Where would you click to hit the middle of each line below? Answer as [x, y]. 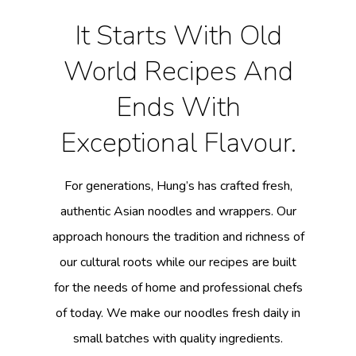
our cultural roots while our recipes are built [178, 262]
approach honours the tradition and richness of [178, 236]
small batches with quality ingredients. [178, 338]
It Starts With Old [178, 35]
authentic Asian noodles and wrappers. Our [178, 211]
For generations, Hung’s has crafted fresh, [178, 186]
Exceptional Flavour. [178, 142]
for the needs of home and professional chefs [178, 287]
